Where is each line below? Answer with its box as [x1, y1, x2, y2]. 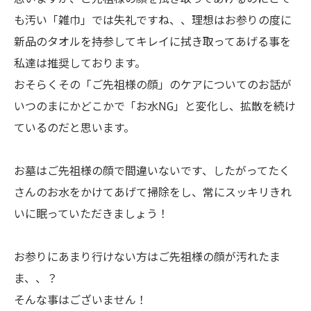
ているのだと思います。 [14, 118, 135, 135]
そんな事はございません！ [14, 290, 147, 308]
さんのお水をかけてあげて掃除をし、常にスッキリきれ [14, 183, 292, 200]
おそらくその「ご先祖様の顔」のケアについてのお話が [14, 75, 292, 92]
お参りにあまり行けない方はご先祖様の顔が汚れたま [14, 247, 280, 264]
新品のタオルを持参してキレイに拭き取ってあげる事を [14, 32, 291, 49]
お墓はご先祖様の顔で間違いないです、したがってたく [14, 161, 290, 178]
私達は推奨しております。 [14, 53, 146, 71]
